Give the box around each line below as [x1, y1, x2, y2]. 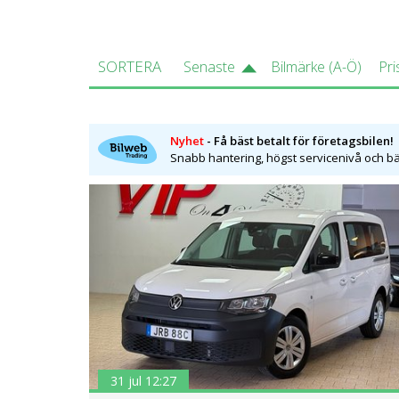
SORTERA [98, 56, 161, 77]
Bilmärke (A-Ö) [270, 57, 362, 77]
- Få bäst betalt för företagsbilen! [203, 133, 394, 150]
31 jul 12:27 [110, 372, 176, 390]
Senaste [183, 57, 235, 77]
